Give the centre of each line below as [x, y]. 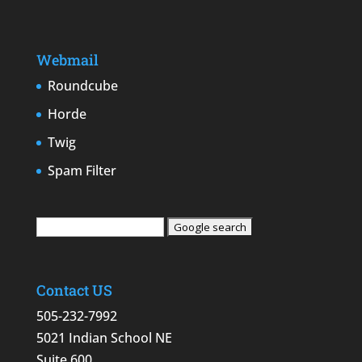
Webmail [67, 60]
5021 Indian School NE [104, 338]
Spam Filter [82, 171]
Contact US [74, 290]
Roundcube [82, 86]
